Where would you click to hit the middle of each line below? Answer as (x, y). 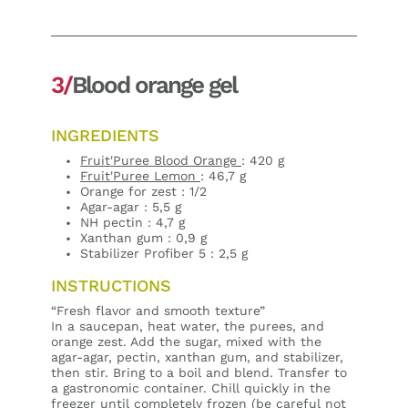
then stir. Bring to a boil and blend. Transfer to (199, 372)
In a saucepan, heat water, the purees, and (188, 326)
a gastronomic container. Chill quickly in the (191, 388)
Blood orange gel (154, 84)
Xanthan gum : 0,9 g (143, 237)
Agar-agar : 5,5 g (131, 206)
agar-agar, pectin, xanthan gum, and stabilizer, (197, 357)
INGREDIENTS (105, 135)
